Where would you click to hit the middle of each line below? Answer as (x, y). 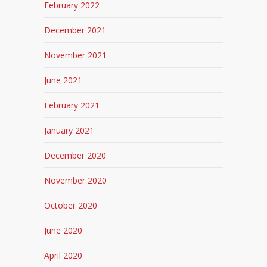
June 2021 (63, 80)
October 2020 (71, 206)
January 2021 (69, 131)
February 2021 (72, 105)
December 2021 (75, 30)
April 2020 (63, 256)
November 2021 (75, 55)
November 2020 (75, 181)
